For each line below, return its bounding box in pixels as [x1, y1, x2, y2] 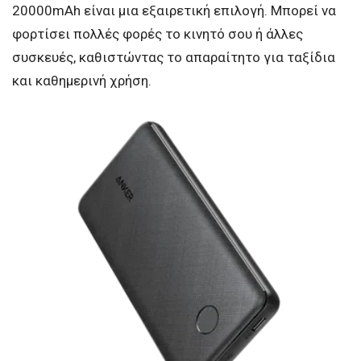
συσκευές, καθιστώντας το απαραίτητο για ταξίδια [12, 48, 335, 65]
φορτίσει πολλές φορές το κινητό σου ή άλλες [12, 25, 303, 42]
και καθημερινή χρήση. [12, 72, 151, 89]
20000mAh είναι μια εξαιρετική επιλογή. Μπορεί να [12, 2, 336, 19]
